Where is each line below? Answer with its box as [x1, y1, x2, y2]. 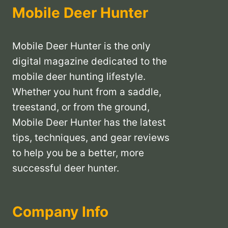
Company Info [12, 203, 108, 221]
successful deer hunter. [12, 162, 119, 175]
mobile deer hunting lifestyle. [12, 71, 146, 83]
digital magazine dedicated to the [12, 55, 167, 68]
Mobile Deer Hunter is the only [12, 40, 151, 52]
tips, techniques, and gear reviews [12, 132, 169, 144]
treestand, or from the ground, [12, 101, 150, 113]
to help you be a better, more [12, 147, 144, 159]
